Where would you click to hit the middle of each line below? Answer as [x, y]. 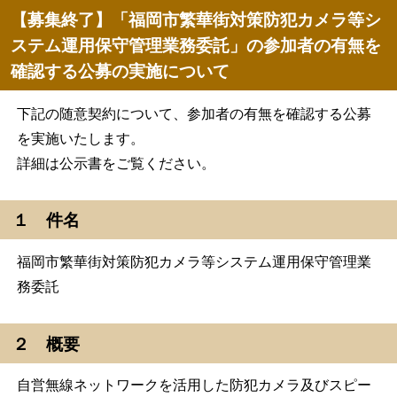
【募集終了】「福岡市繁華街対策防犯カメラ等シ [196, 20]
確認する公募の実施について [121, 71]
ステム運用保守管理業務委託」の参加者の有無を [196, 46]
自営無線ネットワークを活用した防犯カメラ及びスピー [195, 385]
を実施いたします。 [81, 138]
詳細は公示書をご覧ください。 [117, 163]
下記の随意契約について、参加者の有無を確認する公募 [195, 113]
